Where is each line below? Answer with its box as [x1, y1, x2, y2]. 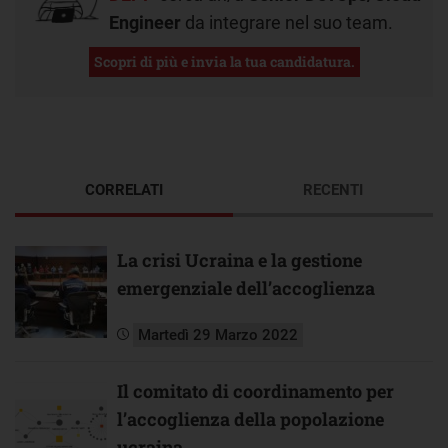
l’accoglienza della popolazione [117, 406, 384, 431]
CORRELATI [85, 180, 163, 199]
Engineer [109, 11, 181, 33]
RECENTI [303, 180, 363, 199]
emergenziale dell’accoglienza [117, 275, 375, 300]
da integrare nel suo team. [181, 11, 393, 33]
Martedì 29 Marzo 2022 [138, 325, 298, 344]
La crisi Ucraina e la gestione [117, 247, 362, 272]
